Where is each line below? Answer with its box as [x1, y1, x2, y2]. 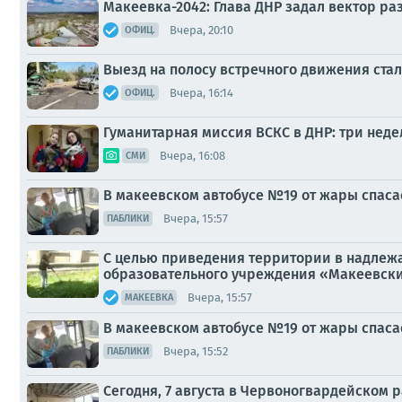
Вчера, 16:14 [170, 85, 233, 100]
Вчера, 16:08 [160, 148, 225, 162]
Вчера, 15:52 [163, 344, 228, 358]
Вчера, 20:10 [170, 22, 233, 37]
